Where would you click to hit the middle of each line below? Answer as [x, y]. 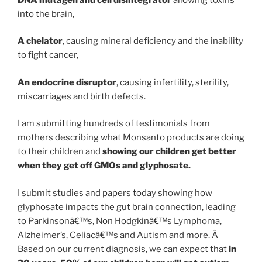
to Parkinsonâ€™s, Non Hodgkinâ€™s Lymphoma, [120, 221]
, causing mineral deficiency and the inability [153, 41]
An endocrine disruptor [67, 82]
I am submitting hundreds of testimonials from [114, 124]
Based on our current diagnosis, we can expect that [123, 249]
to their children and [60, 152]
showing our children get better [169, 152]
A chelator [40, 41]
